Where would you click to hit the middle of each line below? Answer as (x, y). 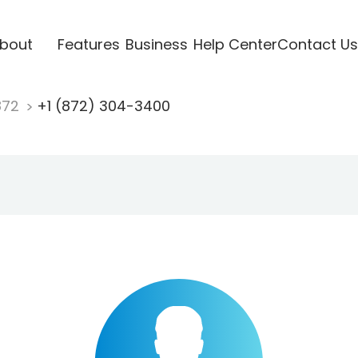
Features (88, 44)
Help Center (235, 44)
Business (156, 44)
